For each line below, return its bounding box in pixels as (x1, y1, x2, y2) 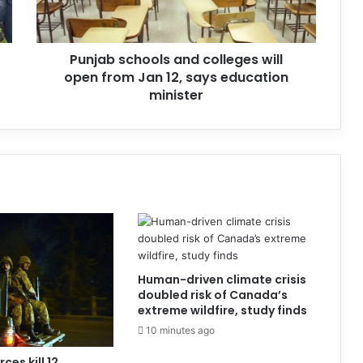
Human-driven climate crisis (137, 271, 306, 288)
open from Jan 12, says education (64, 68, 288, 88)
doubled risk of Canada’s (137, 287, 288, 304)
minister (149, 86, 203, 105)
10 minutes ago (145, 324, 215, 337)
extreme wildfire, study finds (137, 302, 307, 319)
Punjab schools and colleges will (70, 50, 283, 70)
